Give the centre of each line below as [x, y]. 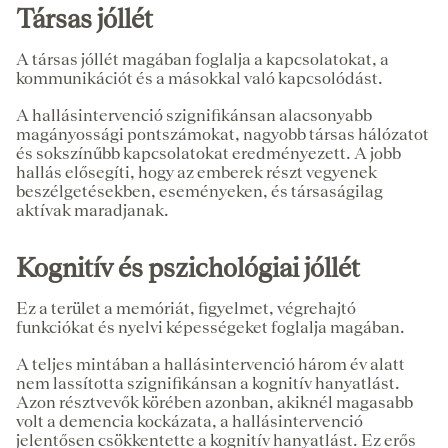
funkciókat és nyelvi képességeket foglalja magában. [210, 326]
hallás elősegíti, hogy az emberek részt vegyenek [196, 171]
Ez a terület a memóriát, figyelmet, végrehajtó [186, 307]
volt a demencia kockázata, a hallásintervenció [189, 420]
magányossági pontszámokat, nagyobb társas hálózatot [222, 133]
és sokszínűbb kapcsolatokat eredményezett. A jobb [208, 152]
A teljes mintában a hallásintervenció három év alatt [210, 363]
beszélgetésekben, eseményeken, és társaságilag [199, 190]
